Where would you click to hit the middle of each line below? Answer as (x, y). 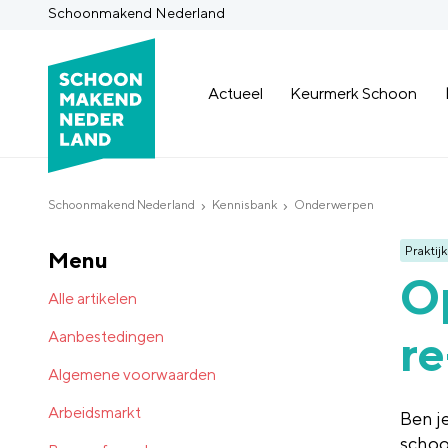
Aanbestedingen (106, 336)
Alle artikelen (92, 298)
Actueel (236, 93)
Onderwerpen (334, 205)
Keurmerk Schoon (354, 93)
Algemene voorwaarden (132, 374)
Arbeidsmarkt (94, 412)
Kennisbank (244, 205)
